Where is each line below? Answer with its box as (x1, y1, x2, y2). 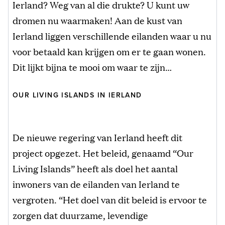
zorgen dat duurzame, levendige (13, 208, 148, 221)
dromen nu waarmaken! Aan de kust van (13, 13, 182, 27)
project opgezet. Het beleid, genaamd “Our (13, 146, 193, 159)
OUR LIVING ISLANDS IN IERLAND (13, 90, 142, 99)
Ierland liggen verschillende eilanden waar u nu (13, 29, 211, 42)
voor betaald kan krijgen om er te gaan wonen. (13, 44, 206, 58)
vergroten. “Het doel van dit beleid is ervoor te (13, 192, 207, 206)
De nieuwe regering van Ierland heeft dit (13, 130, 182, 144)
